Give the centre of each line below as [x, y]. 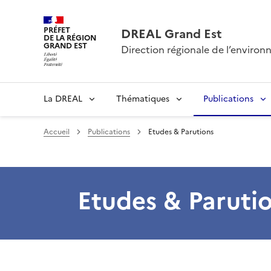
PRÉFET [57, 30]
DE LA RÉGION [70, 38]
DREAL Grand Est [171, 34]
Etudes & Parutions [181, 132]
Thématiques [143, 99]
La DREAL [63, 99]
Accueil [57, 132]
